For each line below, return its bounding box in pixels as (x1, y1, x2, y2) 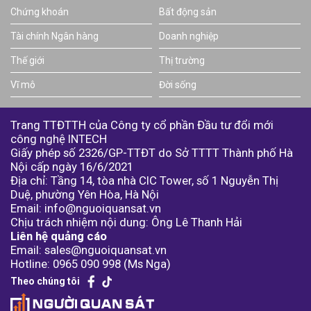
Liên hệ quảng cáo (10, 229, 107, 243)
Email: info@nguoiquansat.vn (10, 201, 161, 215)
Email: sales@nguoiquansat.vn (10, 243, 167, 257)
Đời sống (159, 79, 196, 90)
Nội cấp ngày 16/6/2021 (10, 160, 133, 174)
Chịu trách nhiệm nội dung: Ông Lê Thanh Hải (10, 215, 242, 229)
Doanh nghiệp (159, 31, 219, 42)
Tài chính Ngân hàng (10, 31, 99, 42)
